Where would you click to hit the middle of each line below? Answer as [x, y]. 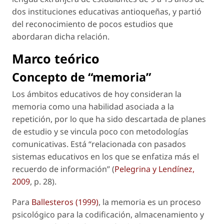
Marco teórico [56, 58]
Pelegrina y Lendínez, [154, 169]
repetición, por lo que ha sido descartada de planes [109, 119]
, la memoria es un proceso [150, 202]
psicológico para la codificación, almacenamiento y [108, 214]
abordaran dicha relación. [61, 36]
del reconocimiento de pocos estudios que [92, 24]
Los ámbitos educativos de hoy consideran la [97, 94]
